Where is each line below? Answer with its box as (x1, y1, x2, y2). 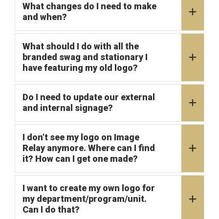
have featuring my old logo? (22, 62, 138, 73)
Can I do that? (22, 204, 80, 215)
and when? (22, 11, 67, 22)
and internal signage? (22, 102, 113, 113)
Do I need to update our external (22, 91, 155, 102)
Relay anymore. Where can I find (22, 142, 155, 153)
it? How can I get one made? (22, 153, 138, 164)
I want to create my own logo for (22, 182, 155, 193)
